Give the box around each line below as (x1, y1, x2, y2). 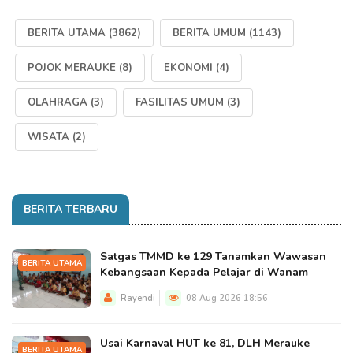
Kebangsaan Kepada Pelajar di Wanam (100, 265, 308, 280)
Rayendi (121, 292, 155, 304)
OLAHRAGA (28, 95, 87, 110)
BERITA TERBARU (24, 202, 117, 217)
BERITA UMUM (173, 26, 246, 40)
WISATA (28, 130, 69, 144)
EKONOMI (164, 61, 213, 75)
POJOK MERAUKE (28, 61, 116, 75)
